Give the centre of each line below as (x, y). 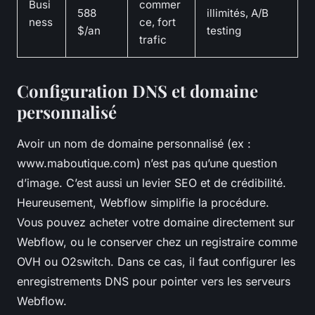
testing (224, 31)
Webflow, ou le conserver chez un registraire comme (157, 242)
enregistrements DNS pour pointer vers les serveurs (154, 282)
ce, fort (157, 22)
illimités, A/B (238, 13)
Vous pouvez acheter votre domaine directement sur (156, 223)
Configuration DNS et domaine (137, 91)
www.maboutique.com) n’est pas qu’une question (147, 163)
